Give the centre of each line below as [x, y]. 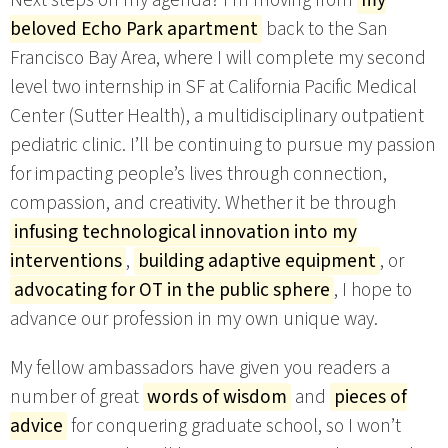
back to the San [325, 29]
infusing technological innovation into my [185, 232]
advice [36, 425]
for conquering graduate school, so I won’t [234, 425]
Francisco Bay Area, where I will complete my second [218, 58]
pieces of [370, 396]
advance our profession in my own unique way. [194, 319]
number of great [76, 396]
